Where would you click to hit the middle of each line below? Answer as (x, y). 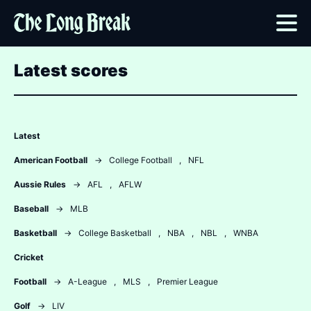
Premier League (187, 281)
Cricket (29, 257)
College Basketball (115, 233)
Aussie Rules (40, 184)
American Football (51, 160)
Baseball (31, 209)
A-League (87, 281)
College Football (141, 160)
